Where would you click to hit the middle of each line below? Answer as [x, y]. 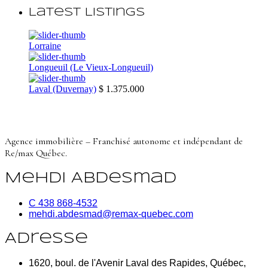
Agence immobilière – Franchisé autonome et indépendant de [124, 141]
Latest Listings [87, 13]
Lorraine [45, 45]
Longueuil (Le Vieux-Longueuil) [91, 67]
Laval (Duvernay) [63, 89]
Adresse [46, 239]
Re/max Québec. [36, 153]
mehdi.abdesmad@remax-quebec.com [111, 214]
